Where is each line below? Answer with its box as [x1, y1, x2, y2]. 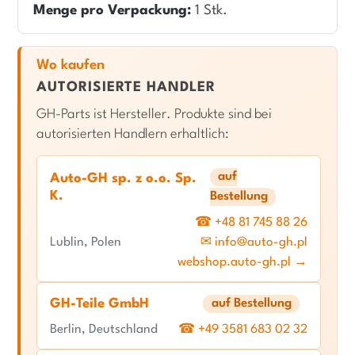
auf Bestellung [211, 297, 292, 311]
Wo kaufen [36, 58, 105, 72]
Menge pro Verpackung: [33, 4, 191, 18]
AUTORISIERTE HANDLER [36, 81, 216, 95]
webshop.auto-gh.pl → [177, 256, 307, 269]
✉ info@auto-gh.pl [200, 236, 307, 250]
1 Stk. [191, 4, 227, 18]
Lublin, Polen [50, 236, 121, 250]
